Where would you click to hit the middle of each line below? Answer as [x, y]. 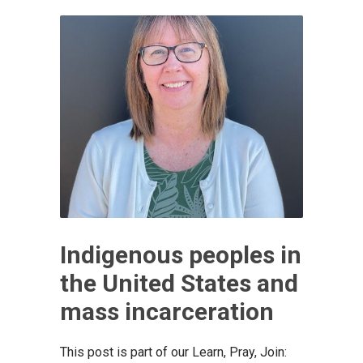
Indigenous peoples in [181, 254]
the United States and [179, 283]
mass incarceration [167, 311]
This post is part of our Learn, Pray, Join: [173, 352]
